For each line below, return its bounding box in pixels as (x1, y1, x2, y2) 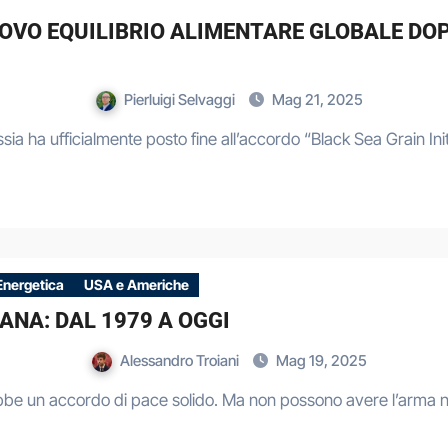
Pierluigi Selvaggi (124, 90, 238, 109)
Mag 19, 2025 (276, 351, 367, 370)
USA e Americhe (84, 276, 189, 293)
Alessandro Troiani (120, 351, 242, 370)
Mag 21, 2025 (272, 90, 363, 109)
